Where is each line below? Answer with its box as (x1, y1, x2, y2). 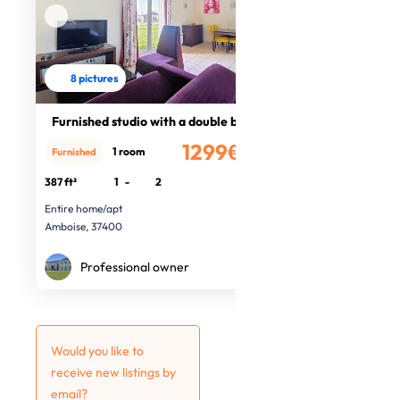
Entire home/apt (45, 202, 122, 215)
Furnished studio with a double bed (52, 113, 252, 129)
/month (242, 149, 277, 162)
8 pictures (69, 71, 119, 85)
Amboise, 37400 (45, 220, 122, 233)
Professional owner (80, 259, 189, 275)
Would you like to (51, 343, 144, 359)
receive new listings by (51, 364, 176, 380)
